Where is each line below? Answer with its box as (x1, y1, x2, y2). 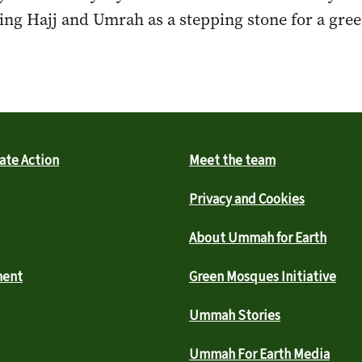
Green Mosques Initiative (189, 267, 336, 287)
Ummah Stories (189, 306, 280, 326)
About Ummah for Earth (189, 229, 326, 248)
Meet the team (189, 151, 276, 170)
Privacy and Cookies (189, 190, 305, 209)
